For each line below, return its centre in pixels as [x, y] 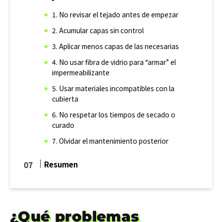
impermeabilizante [81, 73]
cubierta [65, 99]
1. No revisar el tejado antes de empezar [115, 15]
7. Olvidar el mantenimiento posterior [111, 141]
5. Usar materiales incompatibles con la [113, 88]
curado [63, 125]
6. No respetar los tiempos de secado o [114, 115]
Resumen [61, 164]
